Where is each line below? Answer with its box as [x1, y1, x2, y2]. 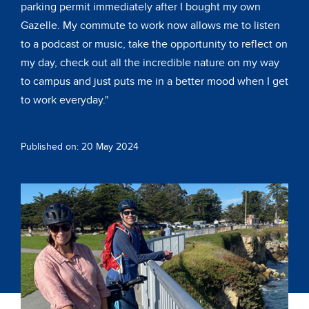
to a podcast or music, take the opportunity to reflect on [21, 37, 288, 51]
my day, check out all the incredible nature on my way [21, 56, 279, 70]
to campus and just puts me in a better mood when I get [21, 74, 288, 88]
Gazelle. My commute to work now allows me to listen [21, 19, 280, 32]
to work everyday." [21, 93, 108, 107]
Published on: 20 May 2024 [21, 141, 139, 152]
